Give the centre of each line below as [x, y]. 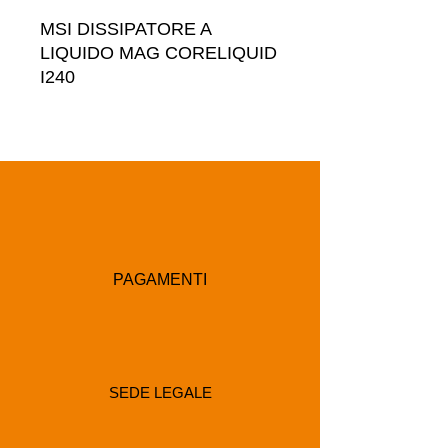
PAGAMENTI [160, 279]
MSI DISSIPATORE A [125, 28]
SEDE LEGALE [160, 392]
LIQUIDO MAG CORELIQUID [158, 52]
